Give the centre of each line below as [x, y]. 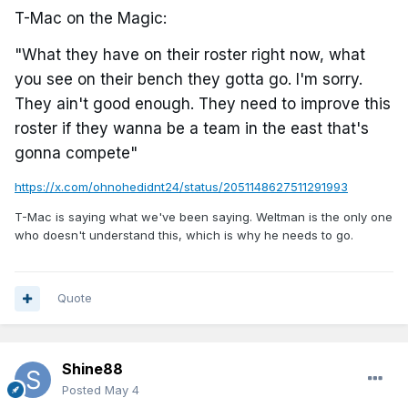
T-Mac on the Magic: [91, 19]
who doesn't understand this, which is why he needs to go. [186, 235]
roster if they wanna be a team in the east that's [192, 129]
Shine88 [92, 369]
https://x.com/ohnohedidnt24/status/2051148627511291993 [181, 187]
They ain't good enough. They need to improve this [203, 104]
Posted [83, 390]
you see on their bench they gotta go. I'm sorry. [189, 80]
